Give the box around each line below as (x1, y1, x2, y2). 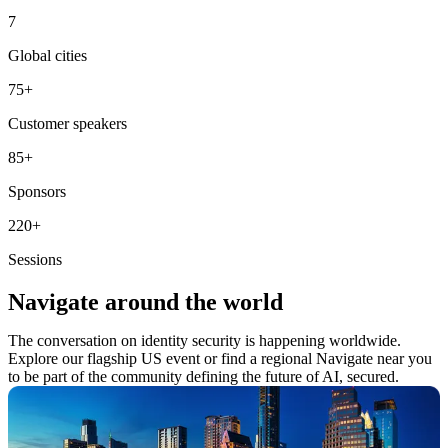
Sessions (8, 251, 62, 269)
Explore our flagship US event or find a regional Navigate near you (8, 350, 432, 368)
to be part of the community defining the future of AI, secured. (8, 368, 399, 386)
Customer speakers (8, 115, 127, 133)
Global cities (8, 47, 87, 65)
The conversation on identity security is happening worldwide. (8, 332, 401, 350)
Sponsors (8, 183, 66, 201)
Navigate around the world (8, 289, 283, 316)
